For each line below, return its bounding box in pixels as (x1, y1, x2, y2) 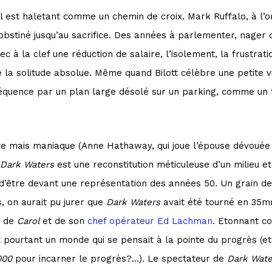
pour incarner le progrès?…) (15, 253, 142, 264)
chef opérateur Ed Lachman (84, 215, 212, 226)
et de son (42, 215, 84, 226)
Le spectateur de (148, 253, 224, 264)
